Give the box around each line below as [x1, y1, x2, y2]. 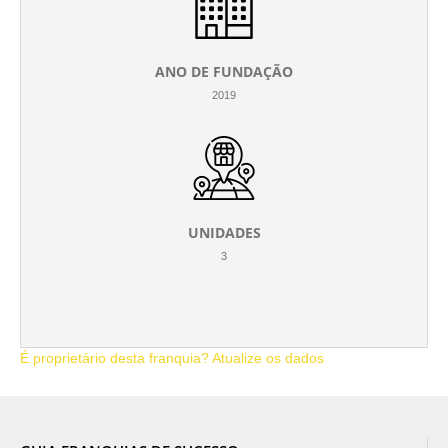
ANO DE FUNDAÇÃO [155, 62, 293, 81]
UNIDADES [187, 223, 261, 242]
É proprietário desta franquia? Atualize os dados [20, 350, 324, 366]
